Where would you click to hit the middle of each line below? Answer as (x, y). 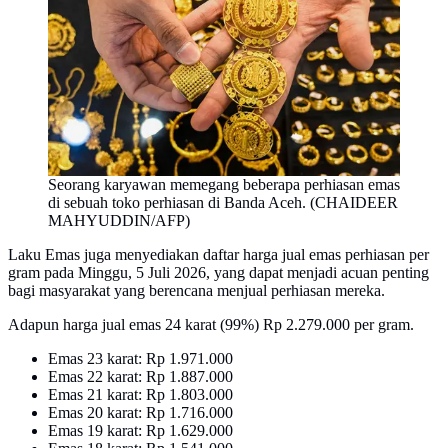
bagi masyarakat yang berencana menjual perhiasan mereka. (196, 290)
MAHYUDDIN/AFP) (119, 220)
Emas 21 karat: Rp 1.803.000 (140, 394)
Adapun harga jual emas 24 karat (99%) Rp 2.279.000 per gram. (211, 324)
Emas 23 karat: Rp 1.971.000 (140, 358)
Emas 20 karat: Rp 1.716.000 (140, 412)
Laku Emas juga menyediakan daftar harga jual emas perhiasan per (218, 254)
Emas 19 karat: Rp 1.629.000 (140, 430)
